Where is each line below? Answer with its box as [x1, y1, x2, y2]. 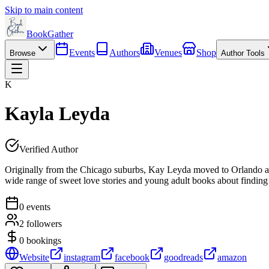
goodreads [164, 252, 203, 262]
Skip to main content [5, 5, 83, 15]
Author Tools [221, 49, 265, 58]
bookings [24, 235, 61, 246]
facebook [115, 252, 150, 262]
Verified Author [19, 144, 78, 154]
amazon [217, 252, 247, 262]
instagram [64, 252, 100, 262]
